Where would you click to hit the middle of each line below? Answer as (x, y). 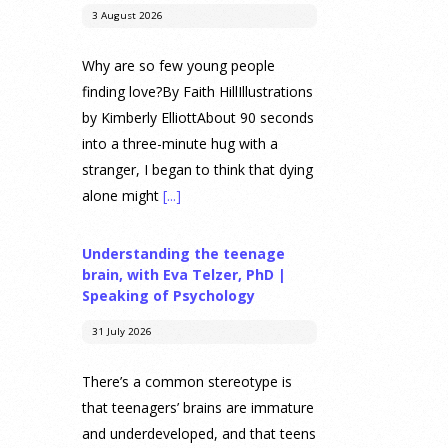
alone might (122, 196)
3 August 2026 (127, 16)
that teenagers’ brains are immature (198, 408)
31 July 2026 (121, 332)
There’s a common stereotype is (187, 382)
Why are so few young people (178, 66)
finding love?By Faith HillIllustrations (197, 92)
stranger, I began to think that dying (197, 170)
